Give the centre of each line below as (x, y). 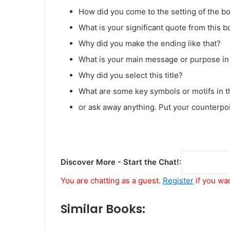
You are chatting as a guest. (112, 180)
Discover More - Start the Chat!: (121, 162)
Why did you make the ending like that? (150, 43)
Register (178, 180)
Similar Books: (103, 209)
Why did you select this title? (131, 75)
